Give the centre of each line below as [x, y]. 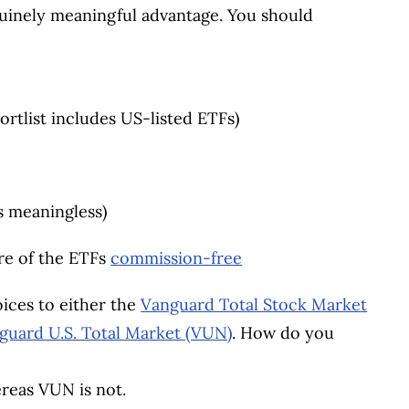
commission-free [177, 257]
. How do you [283, 332]
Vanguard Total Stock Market [254, 304]
